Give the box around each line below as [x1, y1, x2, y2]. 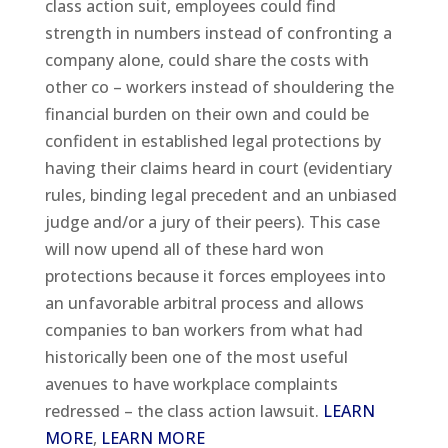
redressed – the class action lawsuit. [44, 400, 323, 423]
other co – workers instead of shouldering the [44, 76, 394, 99]
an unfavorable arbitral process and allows [44, 292, 364, 315]
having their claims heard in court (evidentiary [44, 157, 392, 180]
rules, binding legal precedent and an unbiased [44, 184, 397, 207]
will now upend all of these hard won [44, 238, 324, 261]
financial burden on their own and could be [44, 103, 369, 126]
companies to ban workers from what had [44, 319, 363, 342]
